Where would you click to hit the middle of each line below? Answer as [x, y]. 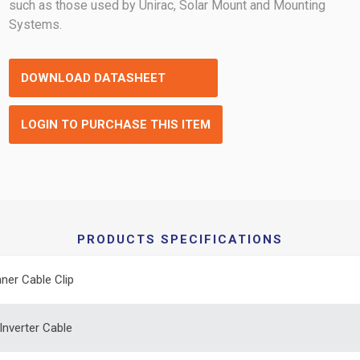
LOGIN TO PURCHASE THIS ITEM [116, 125]
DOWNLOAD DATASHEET [94, 78]
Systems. [36, 25]
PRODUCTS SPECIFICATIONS [180, 239]
